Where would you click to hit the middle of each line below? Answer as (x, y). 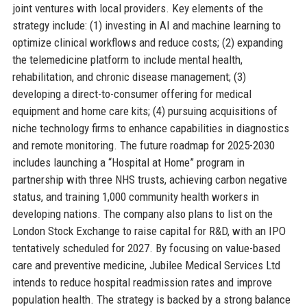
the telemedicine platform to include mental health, (127, 60)
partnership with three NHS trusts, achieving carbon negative (149, 180)
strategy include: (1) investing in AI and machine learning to (146, 26)
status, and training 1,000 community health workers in (135, 197)
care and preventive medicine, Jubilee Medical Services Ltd (146, 266)
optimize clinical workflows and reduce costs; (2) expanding (147, 43)
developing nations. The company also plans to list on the (142, 214)
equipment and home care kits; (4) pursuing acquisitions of (145, 111)
